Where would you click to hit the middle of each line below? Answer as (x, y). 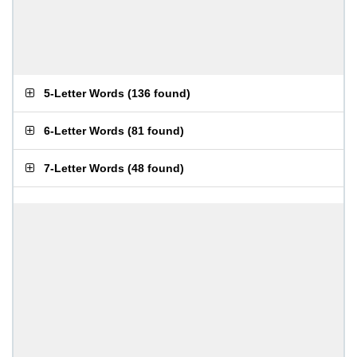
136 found (159, 93)
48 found (156, 168)
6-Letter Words (84, 131)
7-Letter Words (84, 168)
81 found (156, 131)
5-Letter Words (84, 93)
